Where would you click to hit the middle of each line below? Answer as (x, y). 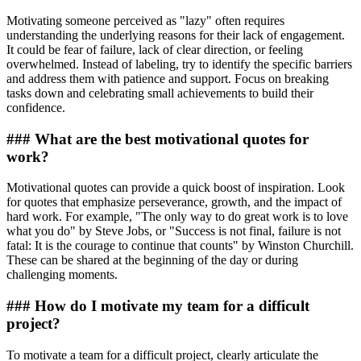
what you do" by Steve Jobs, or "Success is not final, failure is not (174, 231)
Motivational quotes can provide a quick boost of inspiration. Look (176, 188)
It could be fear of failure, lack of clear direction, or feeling (155, 49)
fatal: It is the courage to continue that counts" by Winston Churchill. (180, 246)
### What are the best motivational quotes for (158, 139)
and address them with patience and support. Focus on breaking (168, 78)
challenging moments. (62, 275)
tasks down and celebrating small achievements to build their (160, 93)
